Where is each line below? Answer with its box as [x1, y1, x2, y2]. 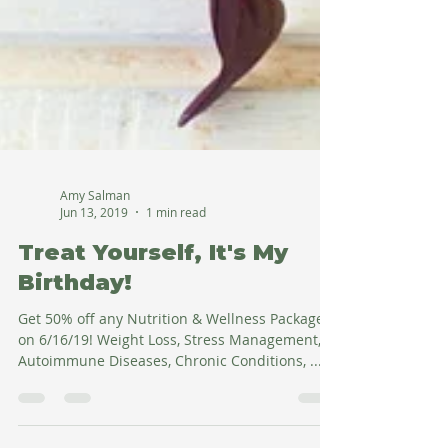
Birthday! [18, 389, 132, 416]
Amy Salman [60, 306, 130, 323]
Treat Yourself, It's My [18, 359, 288, 386]
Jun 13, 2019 [60, 324, 128, 340]
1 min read [146, 324, 206, 340]
